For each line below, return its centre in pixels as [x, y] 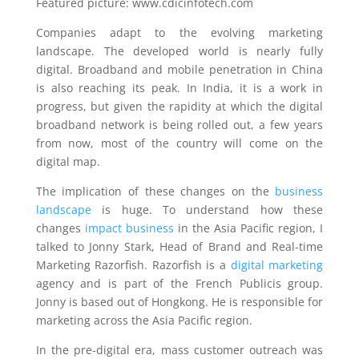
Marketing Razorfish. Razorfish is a [133, 265]
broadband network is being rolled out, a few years [179, 125]
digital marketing [277, 265]
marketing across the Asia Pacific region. [144, 320]
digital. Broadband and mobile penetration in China [179, 69]
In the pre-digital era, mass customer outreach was [179, 350]
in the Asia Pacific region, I [248, 228]
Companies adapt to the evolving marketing [179, 32]
